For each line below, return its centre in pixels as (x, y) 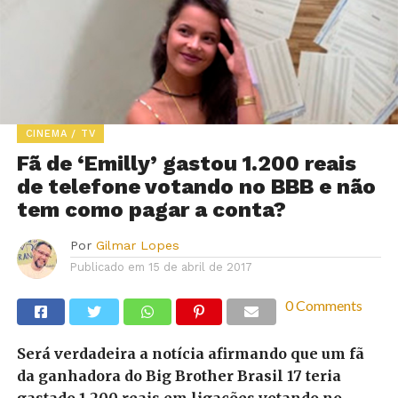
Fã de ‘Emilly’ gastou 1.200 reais (186, 164)
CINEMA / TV (60, 134)
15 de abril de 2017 (200, 267)
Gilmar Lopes (137, 246)
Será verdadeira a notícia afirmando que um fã (190, 354)
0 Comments (323, 306)
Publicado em (107, 267)
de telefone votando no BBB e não (196, 187)
